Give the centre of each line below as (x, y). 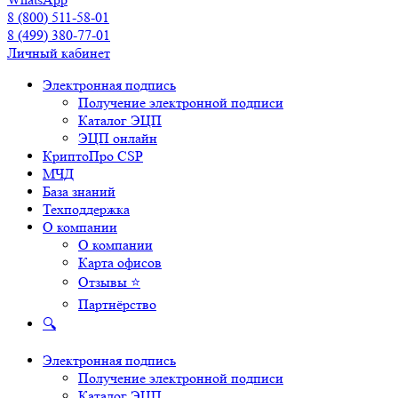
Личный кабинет (59, 53)
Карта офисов (120, 263)
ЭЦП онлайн (118, 138)
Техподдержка (86, 209)
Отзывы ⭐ (109, 282)
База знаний (79, 191)
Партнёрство (117, 304)
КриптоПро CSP (93, 156)
